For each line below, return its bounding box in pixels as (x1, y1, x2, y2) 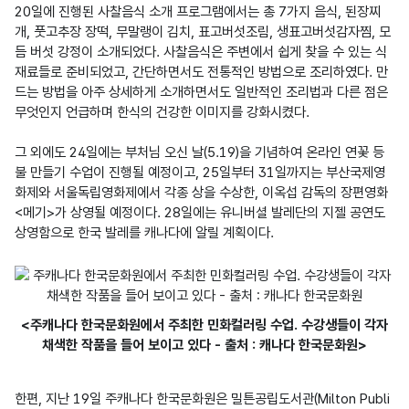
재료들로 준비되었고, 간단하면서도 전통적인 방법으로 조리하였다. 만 (15, 63, 388, 80)
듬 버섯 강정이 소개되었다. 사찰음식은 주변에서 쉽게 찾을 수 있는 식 (15, 43, 387, 60)
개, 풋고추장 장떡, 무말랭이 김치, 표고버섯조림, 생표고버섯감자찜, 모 (15, 23, 391, 40)
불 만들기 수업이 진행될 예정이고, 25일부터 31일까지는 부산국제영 (15, 163, 385, 181)
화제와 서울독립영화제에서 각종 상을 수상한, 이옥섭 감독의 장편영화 (15, 184, 388, 201)
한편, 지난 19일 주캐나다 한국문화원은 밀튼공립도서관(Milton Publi (15, 390, 390, 407)
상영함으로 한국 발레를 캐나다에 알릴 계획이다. (15, 224, 274, 241)
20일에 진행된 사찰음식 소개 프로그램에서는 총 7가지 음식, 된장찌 (15, 3, 381, 20)
